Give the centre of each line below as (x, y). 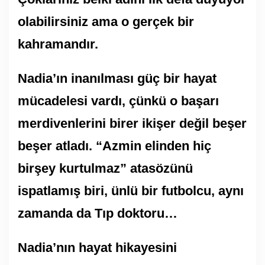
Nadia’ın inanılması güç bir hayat (117, 78)
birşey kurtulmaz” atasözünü (105, 168)
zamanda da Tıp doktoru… (99, 213)
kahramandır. (58, 44)
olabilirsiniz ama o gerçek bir (106, 21)
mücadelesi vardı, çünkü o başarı (118, 101)
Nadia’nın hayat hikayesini (97, 247)
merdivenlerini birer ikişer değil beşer (132, 123)
